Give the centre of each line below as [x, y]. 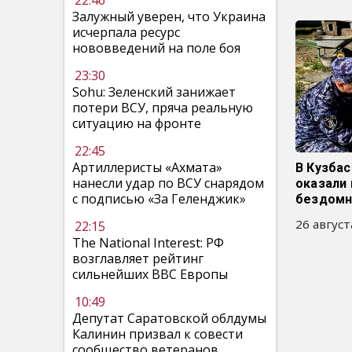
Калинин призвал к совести [158, 334]
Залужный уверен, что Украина [169, 16]
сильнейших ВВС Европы [150, 274]
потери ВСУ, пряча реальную [163, 108]
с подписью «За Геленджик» [159, 199]
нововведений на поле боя [156, 48]
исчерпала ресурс [126, 32]
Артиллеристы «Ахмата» [147, 167]
